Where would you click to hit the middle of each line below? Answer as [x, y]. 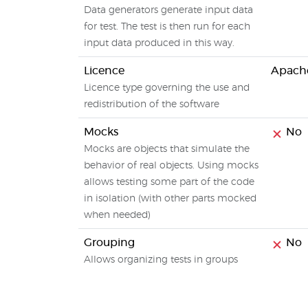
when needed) [117, 215]
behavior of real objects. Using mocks [171, 166]
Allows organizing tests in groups [161, 260]
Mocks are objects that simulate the [167, 149]
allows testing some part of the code [169, 182]
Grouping [109, 243]
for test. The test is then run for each [167, 27]
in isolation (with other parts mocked [170, 199]
